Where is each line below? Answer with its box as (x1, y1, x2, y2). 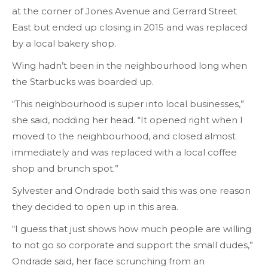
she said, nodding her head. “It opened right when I (12, 114, 243, 126)
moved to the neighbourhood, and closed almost (12, 130, 236, 142)
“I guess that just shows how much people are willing (12, 223, 251, 235)
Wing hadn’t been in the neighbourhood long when (12, 60, 247, 72)
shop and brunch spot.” (12, 163, 118, 175)
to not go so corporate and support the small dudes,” (12, 239, 253, 251)
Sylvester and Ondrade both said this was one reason (12, 185, 251, 197)
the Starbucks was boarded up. (12, 76, 154, 88)
